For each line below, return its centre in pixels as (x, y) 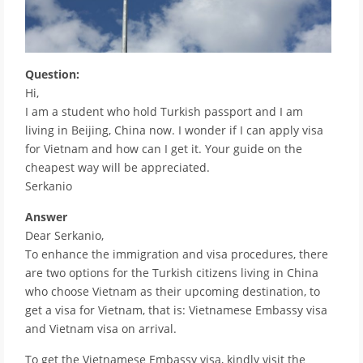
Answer (46, 217)
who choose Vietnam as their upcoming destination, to (173, 292)
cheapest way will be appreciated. (117, 168)
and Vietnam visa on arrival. (101, 329)
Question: (52, 75)
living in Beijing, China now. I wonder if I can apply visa (174, 130)
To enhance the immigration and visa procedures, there (177, 254)
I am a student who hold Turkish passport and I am (164, 112)
